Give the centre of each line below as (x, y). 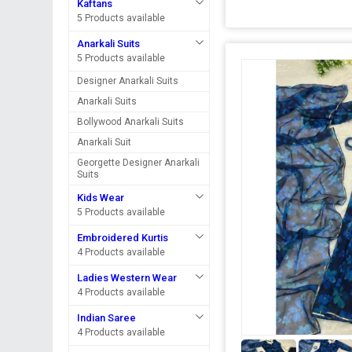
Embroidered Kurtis (123, 238)
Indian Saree (107, 318)
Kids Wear (101, 198)
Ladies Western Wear (127, 278)
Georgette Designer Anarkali (139, 163)
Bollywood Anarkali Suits (131, 122)
